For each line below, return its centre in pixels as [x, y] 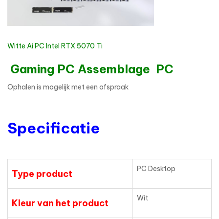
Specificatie [54, 128]
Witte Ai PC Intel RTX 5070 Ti [55, 46]
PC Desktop [156, 169]
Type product [42, 174]
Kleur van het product [60, 203]
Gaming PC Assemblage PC [90, 69]
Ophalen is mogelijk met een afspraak [68, 87]
